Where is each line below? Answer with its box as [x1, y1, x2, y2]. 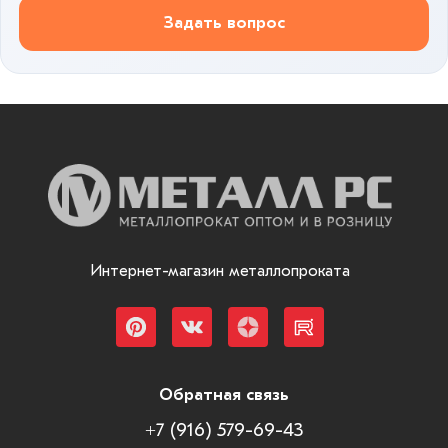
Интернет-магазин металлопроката [89, 262, 350, 280]
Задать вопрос [163, 13, 285, 33]
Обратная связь [159, 385, 289, 404]
